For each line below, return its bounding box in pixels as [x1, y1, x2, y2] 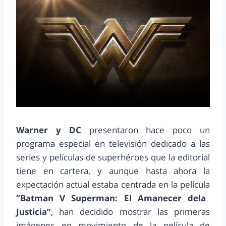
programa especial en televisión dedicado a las [16, 138, 210, 150]
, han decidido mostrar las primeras [51, 206, 210, 218]
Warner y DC [16, 124, 81, 136]
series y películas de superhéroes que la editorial [16, 151, 210, 163]
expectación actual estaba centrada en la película [16, 179, 210, 191]
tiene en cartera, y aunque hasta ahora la [16, 165, 210, 177]
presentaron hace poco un [81, 124, 210, 136]
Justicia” [16, 206, 51, 218]
